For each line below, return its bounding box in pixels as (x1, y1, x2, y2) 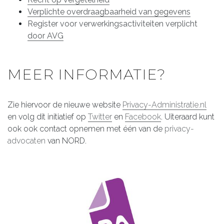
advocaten (7, 136, 45, 145)
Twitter (88, 112, 112, 121)
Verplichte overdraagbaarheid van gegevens (27, 7, 190, 16)
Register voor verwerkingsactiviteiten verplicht (27, 19, 197, 28)
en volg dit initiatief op (7, 112, 88, 121)
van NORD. (45, 136, 86, 145)
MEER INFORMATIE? (7, 65, 165, 83)
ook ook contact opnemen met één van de (7, 124, 164, 133)
